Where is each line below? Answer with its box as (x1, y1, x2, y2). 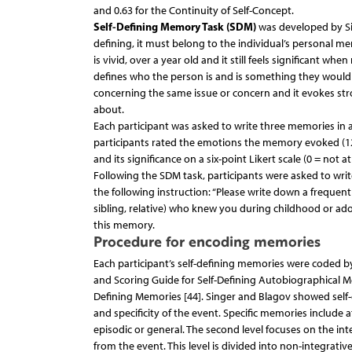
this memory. (93, 218, 155, 233)
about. (93, 103, 124, 117)
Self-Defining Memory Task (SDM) (93, 20, 256, 35)
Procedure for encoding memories (93, 231, 321, 252)
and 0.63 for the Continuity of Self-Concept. (93, 4, 294, 18)
